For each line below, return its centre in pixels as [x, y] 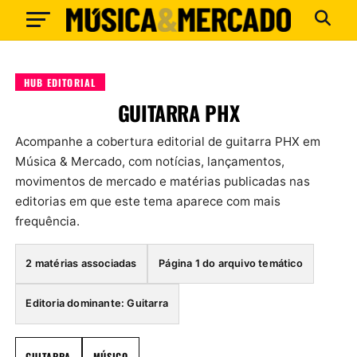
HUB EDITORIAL [60, 82]
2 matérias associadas [81, 263]
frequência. [47, 221]
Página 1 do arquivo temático [231, 263]
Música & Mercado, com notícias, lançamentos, [149, 161]
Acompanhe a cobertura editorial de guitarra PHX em [167, 141]
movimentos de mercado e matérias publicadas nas [162, 181]
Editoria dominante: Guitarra [97, 304]
